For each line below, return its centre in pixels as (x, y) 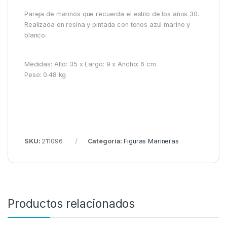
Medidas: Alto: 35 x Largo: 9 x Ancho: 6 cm (90, 64)
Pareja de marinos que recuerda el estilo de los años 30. (112, 14)
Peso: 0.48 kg (45, 75)
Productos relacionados (71, 204)
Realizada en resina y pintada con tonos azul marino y (107, 24)
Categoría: (106, 141)
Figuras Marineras (151, 141)
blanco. (36, 35)
